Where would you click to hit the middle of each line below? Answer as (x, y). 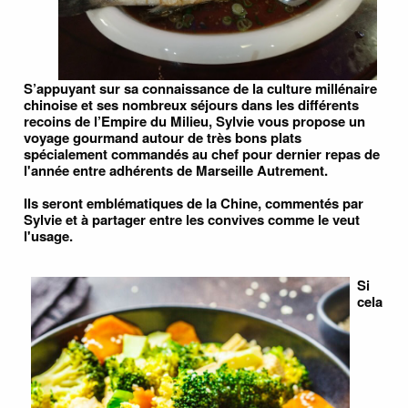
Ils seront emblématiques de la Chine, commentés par (194, 203)
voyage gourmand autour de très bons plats (163, 137)
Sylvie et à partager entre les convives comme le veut (192, 219)
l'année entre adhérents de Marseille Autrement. (176, 170)
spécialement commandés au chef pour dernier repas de (202, 153)
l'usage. (48, 235)
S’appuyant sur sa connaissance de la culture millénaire (200, 88)
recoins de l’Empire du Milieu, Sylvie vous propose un (194, 121)
